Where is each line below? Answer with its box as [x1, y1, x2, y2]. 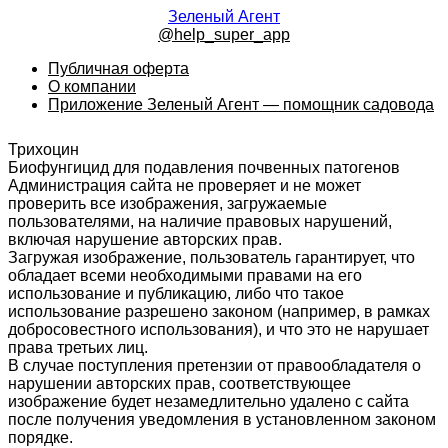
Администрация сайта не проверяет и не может [8, 176, 361, 194]
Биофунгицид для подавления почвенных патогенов [8, 158, 400, 176]
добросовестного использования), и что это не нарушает [8, 320, 429, 338]
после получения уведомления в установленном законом [8, 410, 436, 428]
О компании [48, 78, 136, 95]
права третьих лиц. [8, 338, 148, 356]
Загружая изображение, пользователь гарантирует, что [8, 248, 415, 266]
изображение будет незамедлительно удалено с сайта [8, 392, 409, 410]
